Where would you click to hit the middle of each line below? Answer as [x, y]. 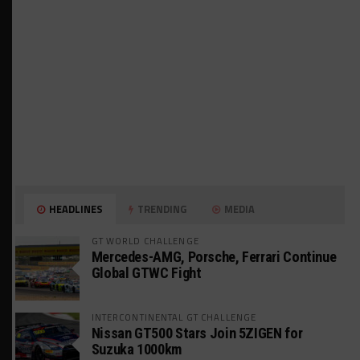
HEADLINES [75, 209]
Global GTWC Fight [146, 272]
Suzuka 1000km [136, 349]
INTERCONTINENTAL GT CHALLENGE [174, 317]
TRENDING [161, 209]
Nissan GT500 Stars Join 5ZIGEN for [197, 333]
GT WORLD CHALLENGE [145, 240]
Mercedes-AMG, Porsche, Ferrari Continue [214, 256]
